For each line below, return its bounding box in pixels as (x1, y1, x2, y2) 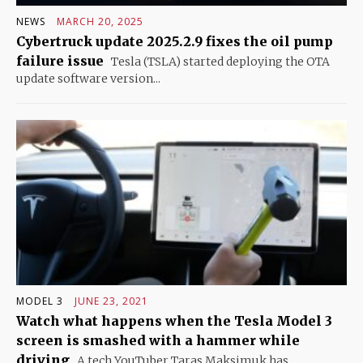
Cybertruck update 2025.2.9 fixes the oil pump (16, 32, 333, 49)
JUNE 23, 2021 (75, 293, 148, 308)
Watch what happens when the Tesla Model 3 (16, 312, 332, 329)
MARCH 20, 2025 (57, 14, 143, 28)
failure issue (16, 52, 104, 69)
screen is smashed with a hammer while (16, 331, 300, 348)
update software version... (16, 70, 160, 86)
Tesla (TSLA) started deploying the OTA (109, 53, 330, 69)
